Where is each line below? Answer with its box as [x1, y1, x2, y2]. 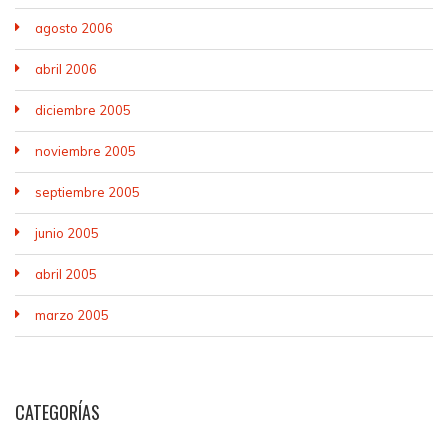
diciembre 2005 [35, 102, 131, 118]
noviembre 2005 [35, 143, 136, 159]
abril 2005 [35, 266, 97, 282]
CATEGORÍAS [15, 399, 100, 425]
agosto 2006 [35, 20, 113, 36]
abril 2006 [35, 61, 97, 77]
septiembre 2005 [35, 184, 140, 200]
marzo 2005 [35, 307, 109, 323]
